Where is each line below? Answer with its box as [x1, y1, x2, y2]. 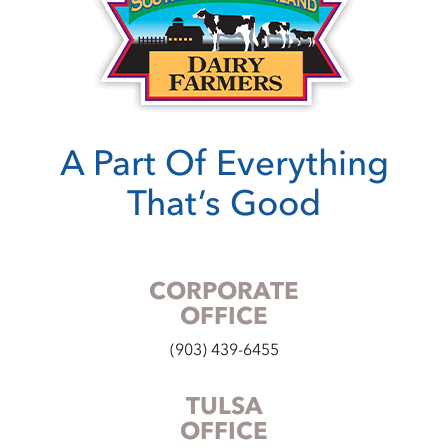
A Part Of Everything [59, 140, 389, 189]
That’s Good [127, 180, 321, 229]
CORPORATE [149, 275, 299, 309]
